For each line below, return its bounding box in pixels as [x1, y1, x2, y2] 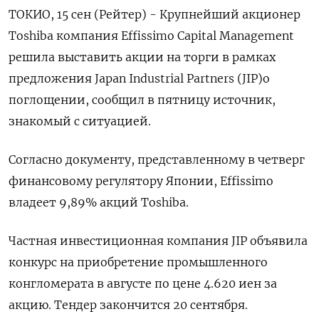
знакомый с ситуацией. [9, 113, 151, 128]
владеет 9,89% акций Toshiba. [9, 194, 189, 209]
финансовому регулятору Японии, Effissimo [9, 173, 273, 188]
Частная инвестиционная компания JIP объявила [9, 233, 308, 248]
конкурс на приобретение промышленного [9, 254, 268, 269]
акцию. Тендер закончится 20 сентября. [9, 297, 248, 312]
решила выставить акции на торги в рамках [9, 49, 276, 64]
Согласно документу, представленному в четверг [9, 152, 305, 167]
